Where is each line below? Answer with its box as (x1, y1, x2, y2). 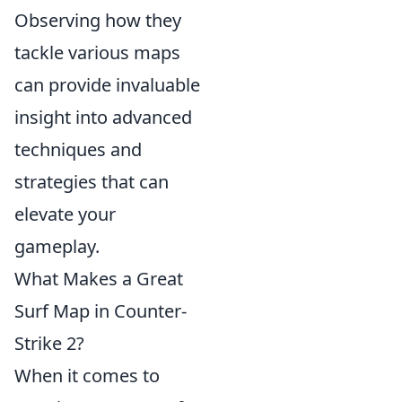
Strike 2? (14, 331, 84, 356)
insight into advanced (14, 105, 192, 130)
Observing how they (14, 8, 181, 33)
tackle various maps (14, 40, 180, 66)
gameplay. (14, 234, 100, 259)
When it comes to (14, 363, 160, 389)
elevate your (14, 202, 116, 227)
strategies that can (14, 170, 169, 195)
